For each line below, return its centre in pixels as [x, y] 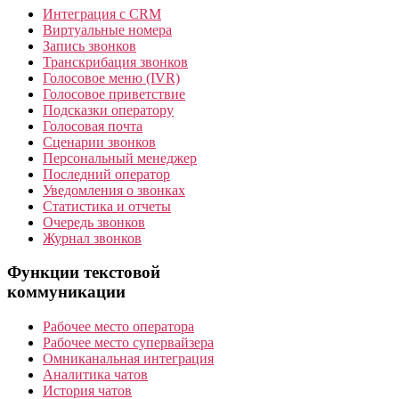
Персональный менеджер [120, 158]
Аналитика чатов [95, 375]
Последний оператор [106, 174]
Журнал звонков [92, 238]
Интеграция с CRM [102, 13]
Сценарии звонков [99, 142]
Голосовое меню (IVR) [111, 77]
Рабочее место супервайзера [128, 343]
